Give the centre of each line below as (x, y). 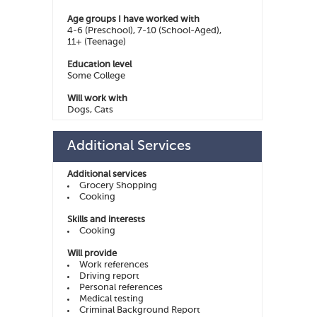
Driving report (109, 277)
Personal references (121, 288)
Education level (99, 65)
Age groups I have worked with (133, 20)
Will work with (97, 99)
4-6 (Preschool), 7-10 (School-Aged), (144, 31)
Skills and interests (106, 220)
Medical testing (111, 299)
